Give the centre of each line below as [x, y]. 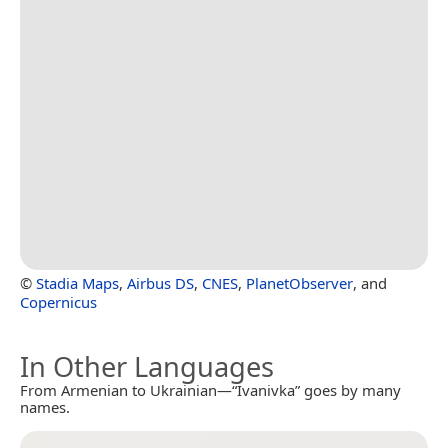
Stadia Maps [77, 282]
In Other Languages [147, 366]
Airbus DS [160, 282]
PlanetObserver [299, 282]
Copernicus [58, 301]
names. [45, 406]
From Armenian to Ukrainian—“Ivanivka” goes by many [210, 389]
